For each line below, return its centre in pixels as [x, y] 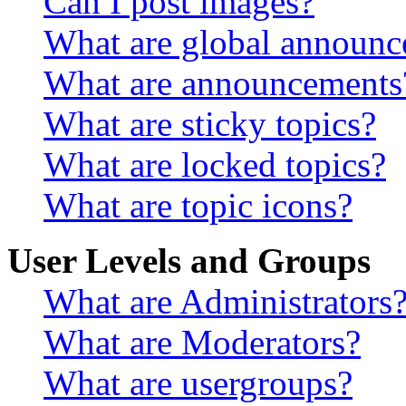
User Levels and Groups [189, 261]
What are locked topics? [215, 165]
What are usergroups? [198, 383]
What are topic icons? [198, 206]
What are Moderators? [202, 343]
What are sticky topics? [210, 124]
